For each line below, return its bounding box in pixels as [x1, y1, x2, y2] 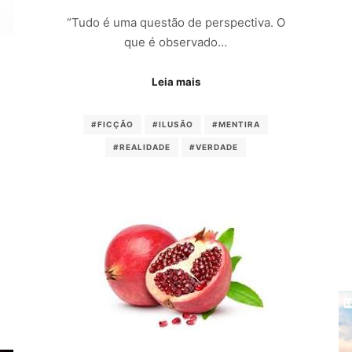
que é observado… [124, 34, 228, 49]
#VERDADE [189, 141, 239, 152]
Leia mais [151, 75, 200, 89]
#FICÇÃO [91, 119, 134, 129]
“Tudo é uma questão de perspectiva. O [66, 14, 285, 30]
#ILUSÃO [152, 119, 194, 129]
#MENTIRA [212, 119, 261, 129]
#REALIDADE [113, 141, 171, 152]
